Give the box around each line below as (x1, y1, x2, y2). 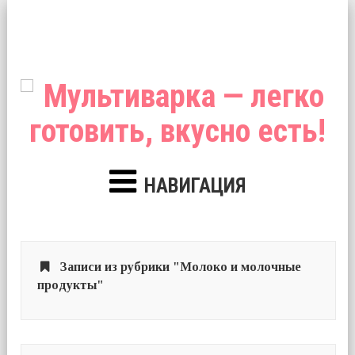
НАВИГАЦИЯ (143, 174, 246, 197)
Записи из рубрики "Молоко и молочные (59, 259, 301, 273)
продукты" (36, 277, 104, 292)
